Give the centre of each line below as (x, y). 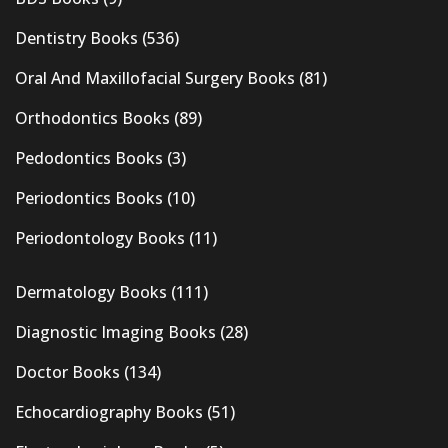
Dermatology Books (91, 291)
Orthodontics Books (92, 117)
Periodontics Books (89, 197)
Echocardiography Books (109, 411)
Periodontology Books (100, 237)
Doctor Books (67, 371)
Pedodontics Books (89, 157)
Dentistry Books (76, 37)
